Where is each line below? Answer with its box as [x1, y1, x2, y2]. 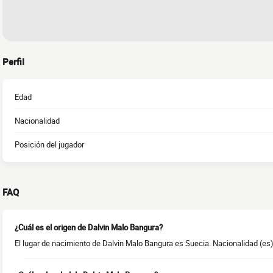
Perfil [2, 55, 24, 68]
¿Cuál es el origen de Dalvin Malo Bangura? [15, 222, 163, 233]
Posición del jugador [15, 139, 84, 150]
